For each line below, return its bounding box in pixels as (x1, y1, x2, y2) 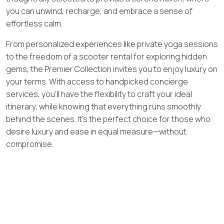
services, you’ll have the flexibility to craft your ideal (6, 88, 192, 99)
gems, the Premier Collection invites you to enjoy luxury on (6, 63, 217, 74)
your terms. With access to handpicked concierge (6, 75, 188, 87)
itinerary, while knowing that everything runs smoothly (6, 100, 201, 112)
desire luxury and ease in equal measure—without (6, 125, 186, 137)
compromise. (6, 138, 53, 149)
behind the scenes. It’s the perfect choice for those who (6, 113, 210, 124)
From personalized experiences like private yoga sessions (6, 38, 218, 49)
